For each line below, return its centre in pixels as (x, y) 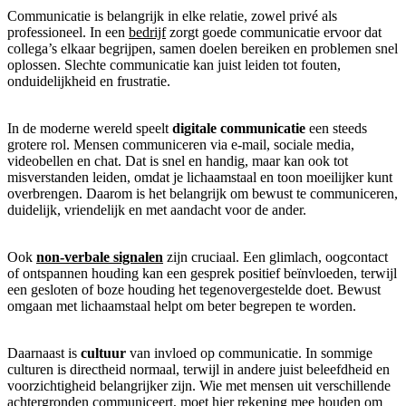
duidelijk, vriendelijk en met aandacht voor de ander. (157, 209)
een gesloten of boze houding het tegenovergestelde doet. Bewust (194, 289)
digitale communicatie (239, 128)
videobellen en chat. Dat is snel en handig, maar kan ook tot (178, 160)
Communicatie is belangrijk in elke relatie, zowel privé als (172, 15)
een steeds (336, 128)
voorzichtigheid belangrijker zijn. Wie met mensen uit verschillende (199, 385)
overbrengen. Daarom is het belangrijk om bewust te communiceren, (203, 193)
